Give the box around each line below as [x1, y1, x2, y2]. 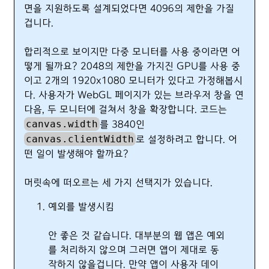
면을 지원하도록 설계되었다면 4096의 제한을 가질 [24, 3, 234, 14]
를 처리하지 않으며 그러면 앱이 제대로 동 [48, 244, 219, 256]
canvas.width [26, 118, 98, 130]
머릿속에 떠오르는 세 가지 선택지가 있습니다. [24, 177, 213, 189]
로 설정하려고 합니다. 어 [136, 134, 238, 145]
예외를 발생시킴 [48, 201, 114, 213]
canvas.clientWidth [26, 133, 134, 145]
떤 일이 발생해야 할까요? [24, 148, 128, 160]
